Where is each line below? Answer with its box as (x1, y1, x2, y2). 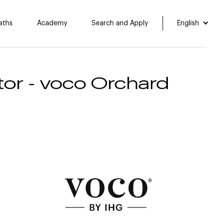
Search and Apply (91, 19, 148, 27)
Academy (37, 19, 68, 27)
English (177, 20, 201, 27)
